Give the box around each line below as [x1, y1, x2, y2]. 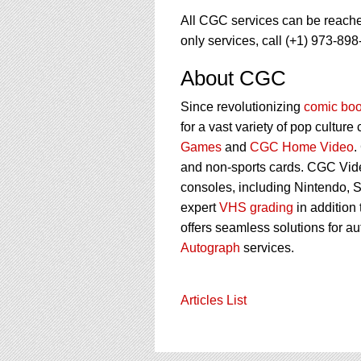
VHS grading [219, 200, 293, 214]
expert [180, 200, 219, 214]
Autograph [180, 240, 240, 255]
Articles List [180, 293, 247, 307]
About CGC [180, 65, 286, 90]
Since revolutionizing [180, 99, 304, 114]
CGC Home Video [250, 139, 354, 154]
